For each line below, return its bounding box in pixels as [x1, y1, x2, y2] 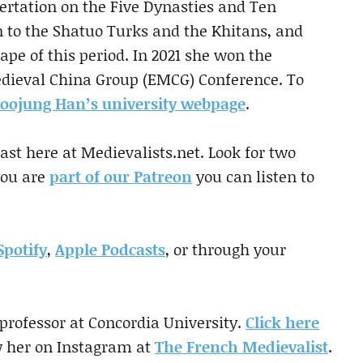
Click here [246, 310, 319, 333]
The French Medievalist [155, 335, 328, 357]
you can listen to [192, 164, 314, 187]
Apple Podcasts [55, 237, 165, 260]
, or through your [165, 237, 286, 260]
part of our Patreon [49, 164, 192, 187]
